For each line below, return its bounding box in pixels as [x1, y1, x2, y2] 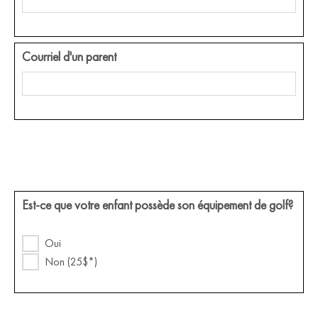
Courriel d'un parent [22, 48, 116, 65]
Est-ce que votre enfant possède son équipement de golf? [22, 196, 293, 213]
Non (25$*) [45, 253, 97, 269]
